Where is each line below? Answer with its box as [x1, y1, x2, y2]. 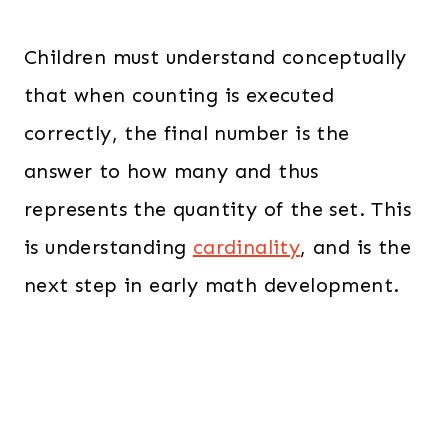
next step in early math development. [24, 273, 400, 297]
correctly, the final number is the [24, 121, 350, 145]
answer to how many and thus [24, 159, 319, 183]
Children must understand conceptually [24, 45, 407, 69]
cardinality [192, 235, 301, 259]
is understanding [24, 235, 193, 259]
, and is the [300, 235, 412, 259]
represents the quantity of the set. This [24, 197, 411, 221]
